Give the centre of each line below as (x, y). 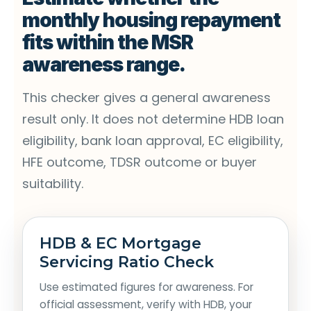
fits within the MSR (108, 42)
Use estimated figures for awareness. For (146, 287)
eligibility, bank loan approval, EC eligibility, (153, 140)
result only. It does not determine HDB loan (153, 119)
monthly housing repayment (152, 20)
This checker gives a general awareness (146, 97)
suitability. (53, 183)
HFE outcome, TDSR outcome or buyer (140, 162)
